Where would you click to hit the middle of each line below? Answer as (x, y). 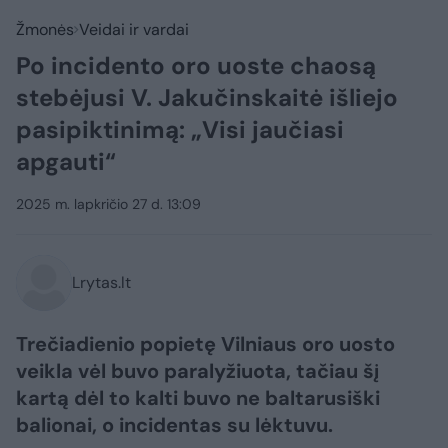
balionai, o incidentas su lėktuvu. (174, 425)
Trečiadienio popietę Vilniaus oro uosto (205, 344)
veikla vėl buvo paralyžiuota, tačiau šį (197, 371)
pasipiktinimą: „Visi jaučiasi (180, 129)
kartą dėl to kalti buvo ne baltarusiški (198, 398)
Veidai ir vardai (134, 29)
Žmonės (45, 29)
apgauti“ (66, 161)
